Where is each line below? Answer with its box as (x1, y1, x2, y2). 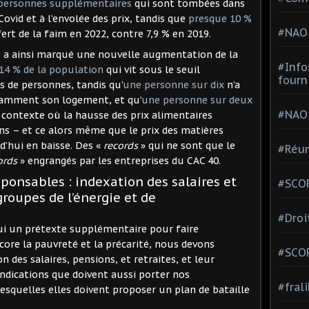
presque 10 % (188, 12, 252, 25)
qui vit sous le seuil (103, 63, 200, 76)
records (103, 139, 138, 152)
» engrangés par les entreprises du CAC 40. (17, 154, 221, 167)
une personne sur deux (141, 93, 252, 106)
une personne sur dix (123, 78, 224, 91)
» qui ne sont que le (138, 139, 235, 152)
